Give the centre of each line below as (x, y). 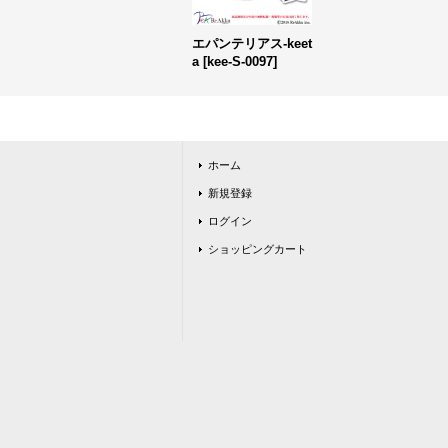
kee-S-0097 (240, 61)
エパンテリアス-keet (252, 43)
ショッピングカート (257, 249)
